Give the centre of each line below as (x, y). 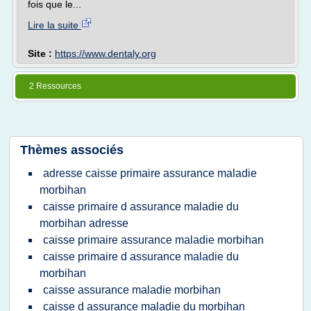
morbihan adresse (84, 223)
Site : (41, 53)
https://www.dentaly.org (106, 53)
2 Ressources (55, 86)
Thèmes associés (72, 150)
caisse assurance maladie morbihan (132, 290)
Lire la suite (54, 25)
